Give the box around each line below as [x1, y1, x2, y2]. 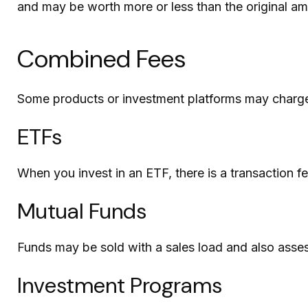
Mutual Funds [17, 197, 146, 226]
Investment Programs [17, 271, 222, 300]
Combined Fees [17, 43, 186, 76]
